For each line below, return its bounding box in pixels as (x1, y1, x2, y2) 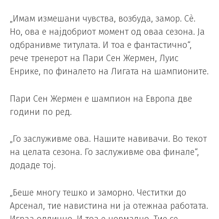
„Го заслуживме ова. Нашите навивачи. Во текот (10, 133, 207, 145)
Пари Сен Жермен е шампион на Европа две (10, 93, 192, 104)
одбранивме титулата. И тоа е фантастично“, (10, 39, 192, 50)
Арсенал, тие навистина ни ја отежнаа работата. (10, 200, 208, 212)
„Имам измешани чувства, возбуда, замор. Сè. (10, 13, 196, 24)
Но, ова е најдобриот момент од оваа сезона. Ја (10, 26, 205, 37)
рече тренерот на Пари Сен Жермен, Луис (10, 52, 178, 64)
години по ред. (10, 106, 72, 117)
